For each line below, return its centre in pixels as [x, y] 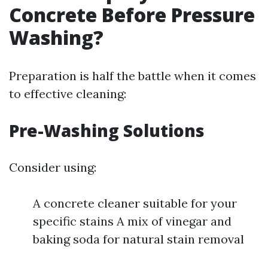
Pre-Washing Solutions [107, 130]
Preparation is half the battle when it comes [133, 76]
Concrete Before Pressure [132, 15]
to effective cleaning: [68, 94]
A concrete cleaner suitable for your [135, 203]
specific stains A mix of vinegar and [132, 221]
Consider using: [53, 167]
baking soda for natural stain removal [138, 239]
